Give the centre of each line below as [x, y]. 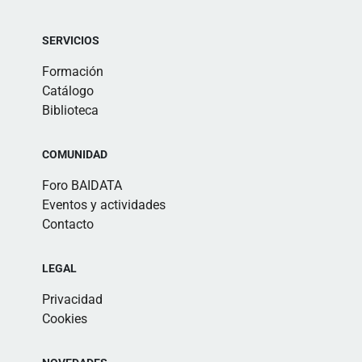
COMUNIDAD [75, 154]
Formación [73, 71]
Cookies [65, 318]
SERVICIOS [71, 40]
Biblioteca [70, 110]
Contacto [68, 224]
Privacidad [72, 299]
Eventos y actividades [104, 204]
